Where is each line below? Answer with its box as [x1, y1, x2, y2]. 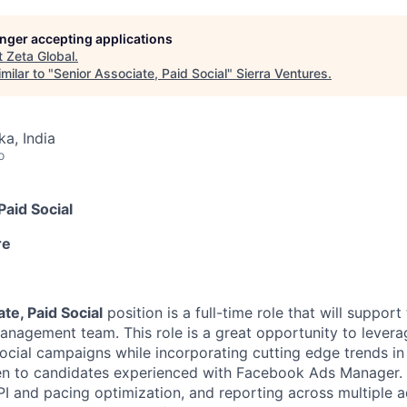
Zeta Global [6, 48, 74, 64]
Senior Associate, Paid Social [54, 65, 227, 81]
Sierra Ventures [236, 65, 328, 81]
